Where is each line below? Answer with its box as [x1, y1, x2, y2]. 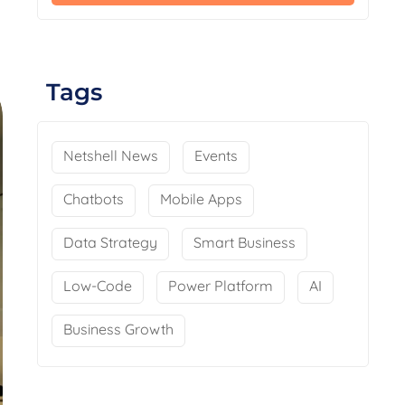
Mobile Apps [160, 190, 243, 208]
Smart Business [193, 233, 297, 251]
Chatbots [63, 190, 125, 208]
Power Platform [168, 277, 274, 295]
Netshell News [63, 146, 159, 165]
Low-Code [63, 277, 133, 295]
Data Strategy [63, 233, 158, 251]
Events [194, 146, 239, 165]
